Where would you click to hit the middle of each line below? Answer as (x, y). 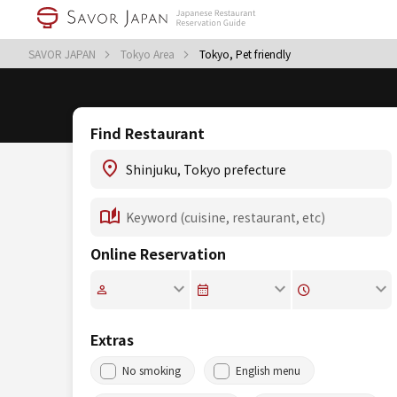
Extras (112, 339)
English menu (268, 370)
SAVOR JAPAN (63, 54)
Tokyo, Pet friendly (245, 54)
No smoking (152, 370)
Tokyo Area (149, 54)
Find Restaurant (148, 133)
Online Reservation (158, 253)
